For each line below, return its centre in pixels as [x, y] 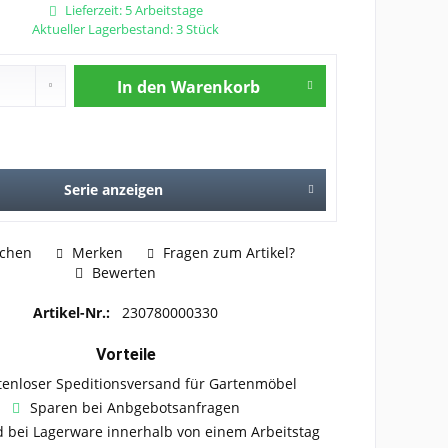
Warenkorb [215, 87]
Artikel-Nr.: [74, 312]
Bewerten [122, 272]
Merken [97, 252]
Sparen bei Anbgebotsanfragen [134, 407]
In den [141, 87]
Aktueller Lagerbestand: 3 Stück [126, 29]
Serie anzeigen [114, 189]
